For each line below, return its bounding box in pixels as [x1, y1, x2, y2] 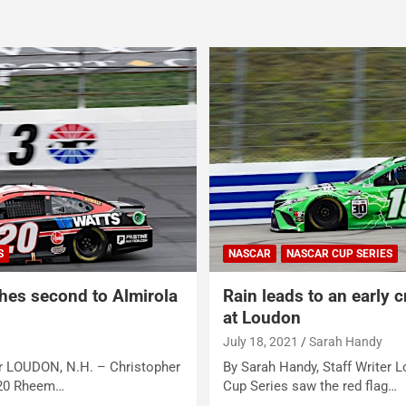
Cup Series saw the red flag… [222, 378, 397, 395]
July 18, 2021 [222, 334, 298, 350]
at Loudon [222, 307, 301, 329]
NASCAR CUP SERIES [285, 247, 392, 261]
